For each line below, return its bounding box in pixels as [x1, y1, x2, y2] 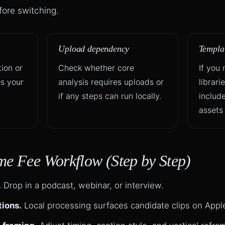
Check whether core [58, 63, 135, 73]
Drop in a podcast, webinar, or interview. [1, 180, 164, 191]
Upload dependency [58, 44, 130, 54]
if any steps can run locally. [58, 91, 162, 101]
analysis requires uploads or [58, 77, 164, 87]
